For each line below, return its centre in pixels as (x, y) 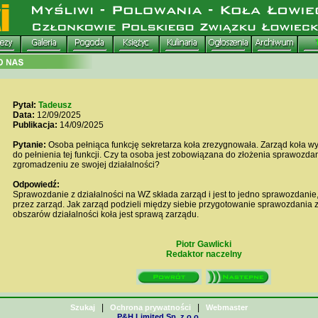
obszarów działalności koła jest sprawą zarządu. (105, 214)
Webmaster (227, 307)
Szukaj (83, 307)
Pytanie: (29, 145)
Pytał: (24, 105)
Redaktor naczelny (204, 254)
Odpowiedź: (36, 185)
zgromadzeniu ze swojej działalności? (86, 165)
